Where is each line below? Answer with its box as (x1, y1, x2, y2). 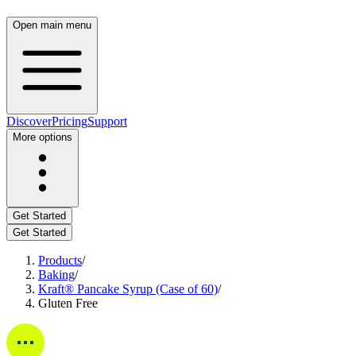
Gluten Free (38, 296, 98, 310)
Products (38, 253, 82, 267)
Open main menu (13, 19, 91, 31)
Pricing (52, 114, 87, 128)
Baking (38, 268, 75, 281)
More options (13, 131, 72, 143)
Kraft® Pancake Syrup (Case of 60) (38, 282, 218, 296)
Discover (6, 114, 52, 128)
